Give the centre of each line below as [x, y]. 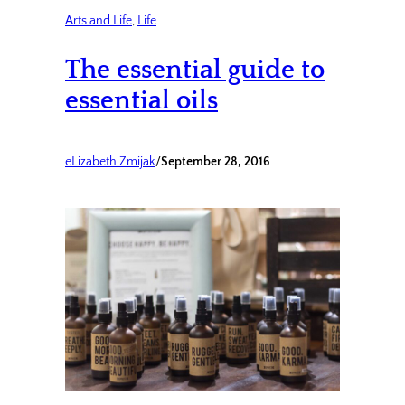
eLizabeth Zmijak [110, 162]
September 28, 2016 [216, 162]
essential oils [141, 100]
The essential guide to [195, 70]
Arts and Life [99, 21]
